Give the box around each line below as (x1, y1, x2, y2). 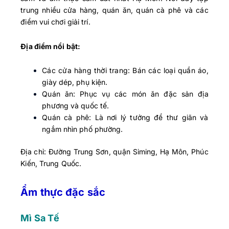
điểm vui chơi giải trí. (20, 17, 90, 27)
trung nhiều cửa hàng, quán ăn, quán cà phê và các (20, 6, 209, 15)
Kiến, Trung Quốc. (20, 159, 82, 168)
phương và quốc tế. (42, 101, 109, 110)
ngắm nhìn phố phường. (42, 125, 123, 134)
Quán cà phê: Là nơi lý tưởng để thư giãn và (42, 113, 209, 122)
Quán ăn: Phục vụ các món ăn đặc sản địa (42, 89, 209, 99)
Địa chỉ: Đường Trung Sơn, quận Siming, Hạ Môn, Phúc (20, 147, 209, 156)
